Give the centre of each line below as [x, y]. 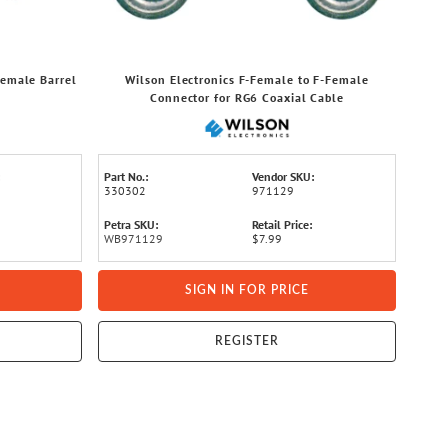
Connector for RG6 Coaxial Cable [247, 97]
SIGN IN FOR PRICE [247, 290]
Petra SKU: [131, 224]
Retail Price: [282, 224]
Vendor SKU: [283, 176]
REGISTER [247, 341]
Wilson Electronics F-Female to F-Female [247, 79]
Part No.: [126, 176]
